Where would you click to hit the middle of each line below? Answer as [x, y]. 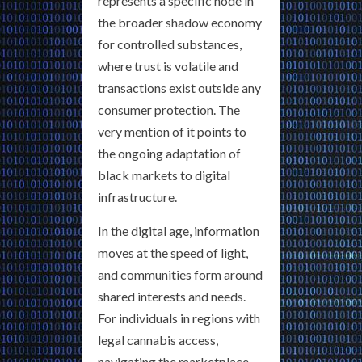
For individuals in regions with [179, 318]
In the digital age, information [179, 231]
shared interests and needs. [172, 296]
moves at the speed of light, [173, 253]
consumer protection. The [169, 109]
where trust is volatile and [168, 66]
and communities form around [180, 274]
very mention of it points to [172, 131]
